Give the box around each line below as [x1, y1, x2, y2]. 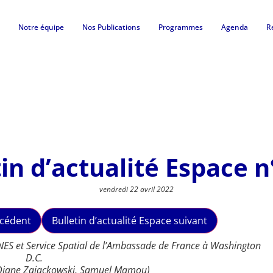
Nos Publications [82, 22, 140, 32]
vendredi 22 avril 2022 [99, 184, 174, 195]
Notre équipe [18, 22, 64, 32]
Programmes [158, 22, 203, 32]
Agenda [221, 22, 248, 32]
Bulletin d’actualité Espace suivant [51, 214, 207, 228]
